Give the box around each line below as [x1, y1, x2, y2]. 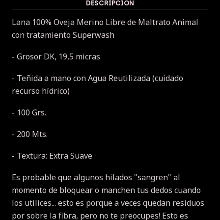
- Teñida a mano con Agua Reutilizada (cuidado [12, 72, 183, 83]
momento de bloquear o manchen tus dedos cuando [12, 184, 201, 195]
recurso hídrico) [12, 85, 70, 96]
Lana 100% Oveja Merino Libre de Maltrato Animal [12, 16, 198, 27]
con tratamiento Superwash [12, 29, 114, 40]
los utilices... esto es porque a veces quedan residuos [12, 197, 204, 208]
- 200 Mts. [12, 128, 48, 139]
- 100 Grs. [12, 107, 46, 118]
